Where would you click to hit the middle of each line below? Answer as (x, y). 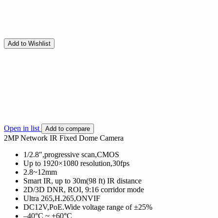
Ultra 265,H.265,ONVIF (62, 198)
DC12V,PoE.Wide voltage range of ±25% (88, 207)
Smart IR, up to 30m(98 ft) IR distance (82, 181)
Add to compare (68, 128)
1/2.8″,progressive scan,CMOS (71, 154)
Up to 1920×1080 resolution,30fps (76, 163)
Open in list (23, 128)
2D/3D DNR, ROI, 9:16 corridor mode (84, 189)
